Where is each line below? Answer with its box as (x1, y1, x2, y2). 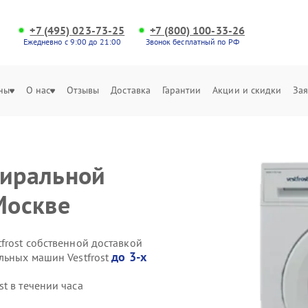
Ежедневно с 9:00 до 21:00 (23, 36, 122, 47)
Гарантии (162, 84, 201, 96)
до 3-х (111, 249, 146, 265)
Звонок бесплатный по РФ (145, 36, 239, 47)
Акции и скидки (212, 84, 282, 96)
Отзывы (66, 84, 100, 96)
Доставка (111, 84, 151, 96)
